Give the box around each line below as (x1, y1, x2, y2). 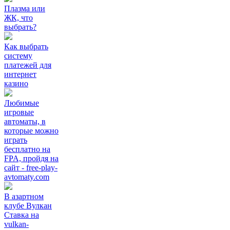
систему (4, 51, 32, 61)
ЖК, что (4, 13, 33, 23)
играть (4, 136, 27, 145)
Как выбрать (4, 42, 48, 51)
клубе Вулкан (4, 201, 52, 210)
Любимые (4, 99, 39, 108)
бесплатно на (4, 145, 50, 154)
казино (4, 79, 28, 88)
